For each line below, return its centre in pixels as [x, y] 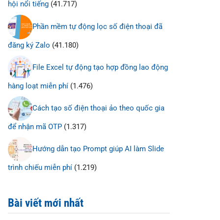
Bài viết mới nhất [46, 203]
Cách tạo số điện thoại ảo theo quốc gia [98, 108]
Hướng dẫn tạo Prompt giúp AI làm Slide [98, 149]
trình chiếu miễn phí [40, 168]
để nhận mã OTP [35, 127]
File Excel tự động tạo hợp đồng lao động [100, 67]
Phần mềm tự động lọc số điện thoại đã [97, 26]
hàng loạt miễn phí [38, 86]
